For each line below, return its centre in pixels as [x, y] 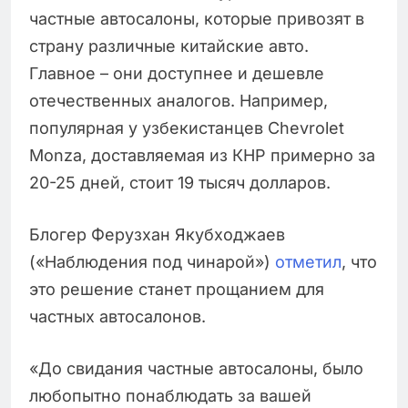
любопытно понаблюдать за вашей [170, 395]
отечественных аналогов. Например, [178, 100]
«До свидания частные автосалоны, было [196, 368]
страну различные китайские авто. [169, 46]
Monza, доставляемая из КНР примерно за [202, 155]
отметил [308, 261]
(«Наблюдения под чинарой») [152, 261]
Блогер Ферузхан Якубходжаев [157, 234]
